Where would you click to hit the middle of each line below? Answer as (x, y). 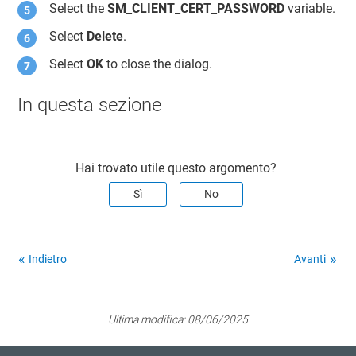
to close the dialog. (158, 64)
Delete (105, 36)
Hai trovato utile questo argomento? (176, 168)
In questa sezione (90, 105)
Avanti (310, 259)
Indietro (48, 259)
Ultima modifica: (148, 320)
